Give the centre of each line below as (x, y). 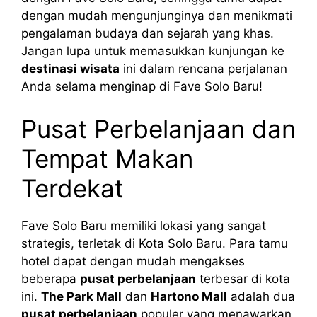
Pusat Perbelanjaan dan (158, 128)
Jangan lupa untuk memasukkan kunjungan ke (153, 51)
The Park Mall (81, 296)
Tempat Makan (107, 158)
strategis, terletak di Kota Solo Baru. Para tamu (155, 243)
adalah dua (261, 296)
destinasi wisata (70, 69)
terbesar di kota (243, 278)
